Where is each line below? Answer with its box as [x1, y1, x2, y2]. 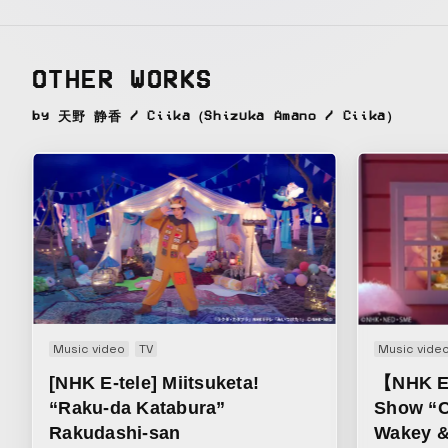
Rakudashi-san [49, 422, 181, 443]
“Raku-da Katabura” [49, 397, 226, 418]
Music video [53, 340, 125, 357]
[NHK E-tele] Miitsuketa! [49, 372, 260, 393]
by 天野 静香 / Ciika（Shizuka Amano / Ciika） [32, 109, 400, 124]
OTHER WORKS [32, 67, 213, 93]
